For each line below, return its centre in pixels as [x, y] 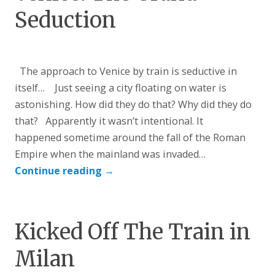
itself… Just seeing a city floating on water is [121, 87]
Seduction [66, 20]
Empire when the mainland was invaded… [110, 154]
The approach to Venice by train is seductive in [126, 71]
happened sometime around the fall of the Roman [130, 137]
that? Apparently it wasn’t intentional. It [109, 121]
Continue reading [60, 170]
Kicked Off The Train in [133, 232]
